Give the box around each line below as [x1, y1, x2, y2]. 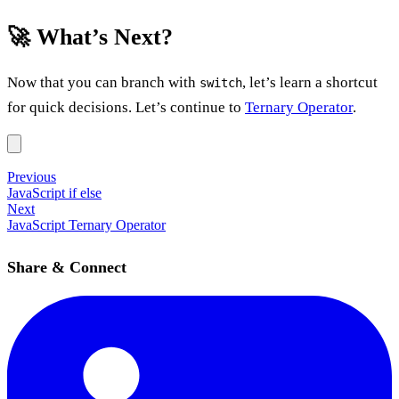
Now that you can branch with [7, 73, 199, 91]
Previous [7, 168, 56, 184]
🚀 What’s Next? [7, 23, 173, 50]
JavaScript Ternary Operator [7, 216, 166, 232]
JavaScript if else [7, 184, 102, 200]
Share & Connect [7, 257, 126, 276]
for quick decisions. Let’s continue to [7, 98, 245, 116]
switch [199, 75, 242, 90]
